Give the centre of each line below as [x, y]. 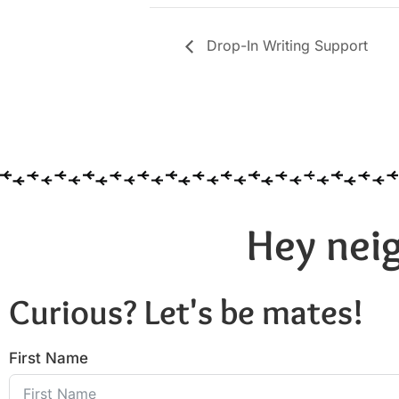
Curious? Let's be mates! [186, 311]
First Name [49, 358]
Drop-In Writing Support [285, 45]
